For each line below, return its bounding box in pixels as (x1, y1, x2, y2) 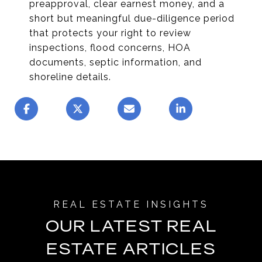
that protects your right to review (29, 27, 191, 39)
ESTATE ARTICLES (46, 238, 216, 259)
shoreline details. (29, 71, 111, 82)
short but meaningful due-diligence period (29, 12, 235, 24)
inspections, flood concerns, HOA (29, 42, 191, 53)
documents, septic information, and (29, 56, 202, 68)
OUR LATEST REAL (45, 215, 217, 236)
